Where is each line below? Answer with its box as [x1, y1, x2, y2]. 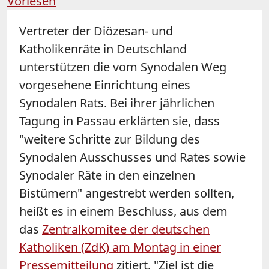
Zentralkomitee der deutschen [42, 220, 210, 237]
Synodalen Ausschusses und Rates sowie [19, 148, 246, 165]
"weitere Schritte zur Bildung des [19, 130, 200, 147]
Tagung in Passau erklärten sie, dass [19, 112, 220, 129]
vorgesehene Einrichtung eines [19, 76, 190, 93]
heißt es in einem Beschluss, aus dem [19, 202, 228, 219]
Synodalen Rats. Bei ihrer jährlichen [19, 94, 214, 111]
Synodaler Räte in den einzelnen [19, 166, 195, 183]
